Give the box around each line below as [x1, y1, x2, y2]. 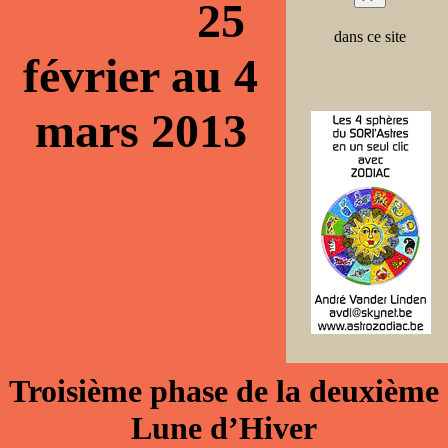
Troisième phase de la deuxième [9, 373, 439, 409]
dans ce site [333, 28, 406, 45]
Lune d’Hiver [131, 410, 317, 446]
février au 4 [23, 49, 258, 102]
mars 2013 [34, 104, 247, 157]
